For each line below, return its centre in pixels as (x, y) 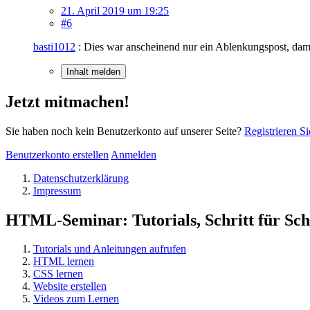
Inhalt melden (93, 71)
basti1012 (54, 46)
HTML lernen (64, 262)
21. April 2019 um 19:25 (115, 10)
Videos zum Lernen (76, 299)
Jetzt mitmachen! (67, 101)
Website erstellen (70, 286)
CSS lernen (58, 274)
